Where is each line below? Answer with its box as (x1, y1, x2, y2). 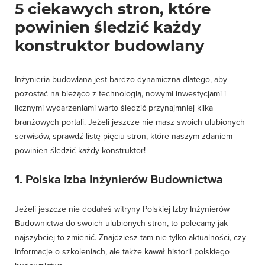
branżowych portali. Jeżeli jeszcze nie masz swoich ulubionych (15, 117, 245, 127)
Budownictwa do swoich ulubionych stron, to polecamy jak (15, 218, 228, 228)
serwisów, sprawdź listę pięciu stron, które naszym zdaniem (15, 131, 232, 141)
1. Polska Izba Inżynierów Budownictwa (15, 173, 223, 187)
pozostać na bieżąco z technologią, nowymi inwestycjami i (15, 89, 226, 99)
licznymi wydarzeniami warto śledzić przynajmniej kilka (15, 103, 213, 113)
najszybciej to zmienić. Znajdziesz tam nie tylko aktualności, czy (15, 232, 246, 243)
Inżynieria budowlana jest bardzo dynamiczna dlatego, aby (15, 75, 227, 85)
